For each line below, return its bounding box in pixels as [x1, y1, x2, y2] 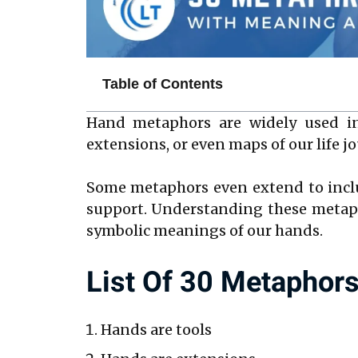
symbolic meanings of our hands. [86, 221, 323, 240]
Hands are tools [100, 320, 212, 339]
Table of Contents [101, 75, 223, 92]
